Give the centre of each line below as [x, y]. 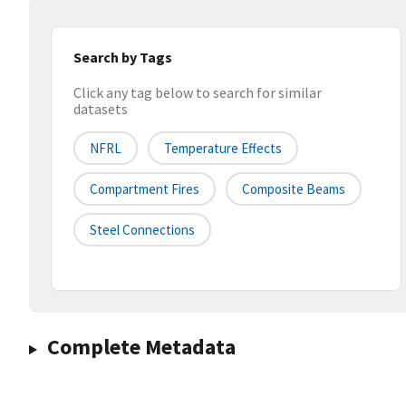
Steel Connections [142, 230]
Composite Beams [294, 189]
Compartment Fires [145, 189]
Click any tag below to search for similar [198, 93]
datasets [101, 109]
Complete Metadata [141, 347]
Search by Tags [123, 57]
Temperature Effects [223, 149]
